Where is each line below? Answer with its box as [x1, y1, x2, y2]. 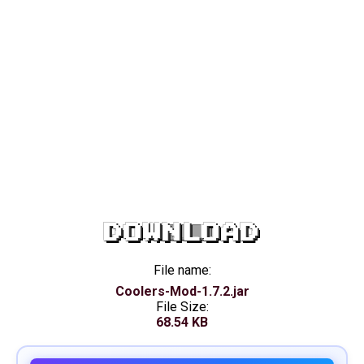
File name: [153, 262, 211, 278]
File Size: [155, 299, 209, 314]
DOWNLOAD [104, 223, 260, 243]
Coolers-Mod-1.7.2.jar [115, 284, 249, 299]
